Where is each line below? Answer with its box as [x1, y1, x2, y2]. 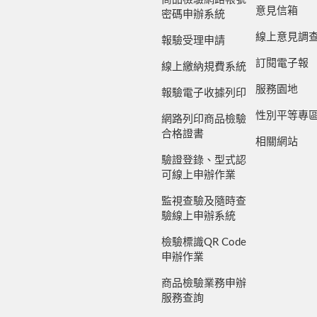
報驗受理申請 [161, 35, 225, 46]
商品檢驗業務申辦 [161, 277, 246, 289]
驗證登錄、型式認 [161, 154, 246, 166]
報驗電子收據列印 [161, 87, 246, 98]
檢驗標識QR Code [161, 236, 246, 248]
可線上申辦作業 [161, 169, 236, 180]
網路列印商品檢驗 [161, 113, 246, 125]
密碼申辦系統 [161, 8, 225, 20]
